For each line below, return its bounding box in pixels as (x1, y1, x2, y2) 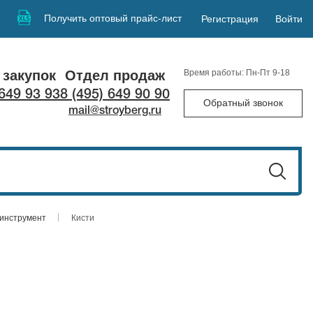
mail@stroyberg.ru (68, 105, 161, 116)
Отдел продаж (65, 67, 165, 83)
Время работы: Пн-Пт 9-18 (184, 67, 290, 78)
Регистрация (201, 13, 259, 24)
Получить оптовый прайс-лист (44, 12, 182, 24)
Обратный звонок (203, 96, 283, 108)
